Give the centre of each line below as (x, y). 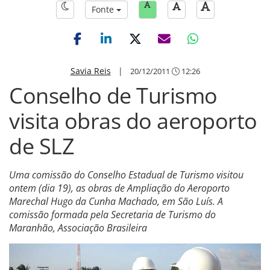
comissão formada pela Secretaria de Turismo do (112, 215)
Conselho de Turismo (113, 96)
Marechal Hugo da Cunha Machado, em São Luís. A (116, 201)
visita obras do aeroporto (133, 121)
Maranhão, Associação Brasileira (78, 228)
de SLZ (42, 146)
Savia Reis (90, 71)
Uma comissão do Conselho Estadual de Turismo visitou (126, 175)
